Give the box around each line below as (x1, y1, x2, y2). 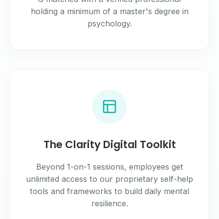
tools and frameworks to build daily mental (30, 186, 189, 197)
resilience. (91, 198, 128, 209)
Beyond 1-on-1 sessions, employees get (36, 162, 183, 172)
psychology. (87, 19, 132, 29)
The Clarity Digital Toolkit (43, 137, 176, 152)
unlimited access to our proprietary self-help (26, 174, 193, 184)
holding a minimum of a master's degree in (30, 6, 189, 17)
